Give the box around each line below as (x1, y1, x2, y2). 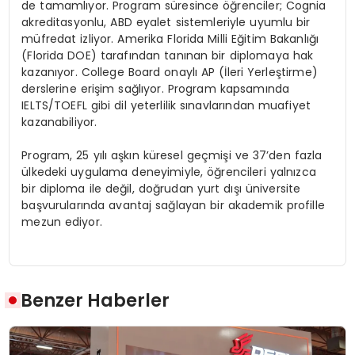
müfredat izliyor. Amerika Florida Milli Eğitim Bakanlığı (21, 31, 319, 48)
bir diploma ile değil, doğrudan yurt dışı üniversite (21, 181, 301, 197)
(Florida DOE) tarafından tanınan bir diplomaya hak (21, 48, 314, 64)
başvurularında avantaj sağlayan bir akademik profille (21, 197, 325, 214)
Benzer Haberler (21, 287, 170, 313)
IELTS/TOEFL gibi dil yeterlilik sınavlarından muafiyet (21, 97, 311, 114)
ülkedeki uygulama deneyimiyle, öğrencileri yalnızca (21, 164, 316, 181)
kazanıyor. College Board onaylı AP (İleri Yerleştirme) (21, 64, 318, 81)
